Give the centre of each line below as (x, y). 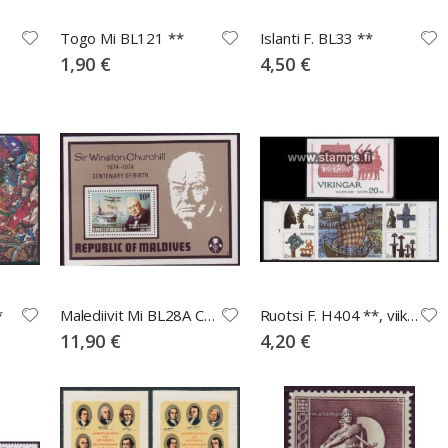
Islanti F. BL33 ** (316, 37)
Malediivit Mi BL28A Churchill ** (209, 314)
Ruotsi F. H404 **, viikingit (413, 314)
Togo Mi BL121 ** (121, 37)
